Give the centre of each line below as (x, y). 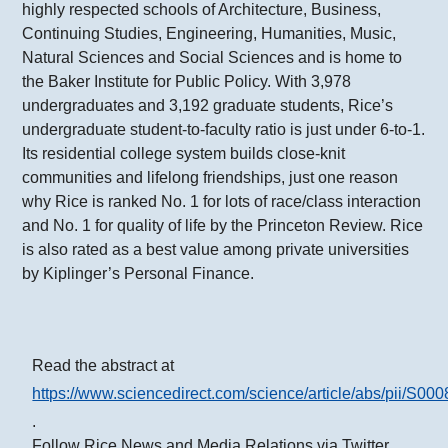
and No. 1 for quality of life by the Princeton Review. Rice (223, 226)
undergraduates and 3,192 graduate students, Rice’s (208, 106)
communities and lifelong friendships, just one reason (210, 178)
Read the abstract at (103, 365)
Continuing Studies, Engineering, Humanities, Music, (209, 34)
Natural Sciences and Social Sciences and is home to (212, 58)
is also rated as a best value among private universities (216, 250)
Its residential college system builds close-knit (184, 154)
